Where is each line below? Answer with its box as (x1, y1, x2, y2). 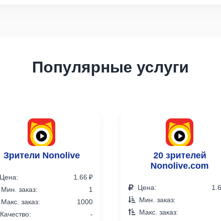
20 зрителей (153, 150, 206, 159)
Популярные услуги (32, 59, 189, 74)
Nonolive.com (150, 161, 209, 170)
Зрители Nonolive (3, 150, 80, 159)
